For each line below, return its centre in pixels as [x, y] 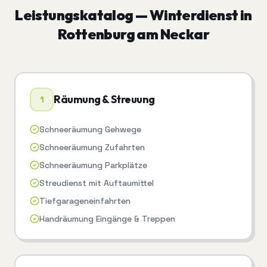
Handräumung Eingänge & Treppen [107, 219]
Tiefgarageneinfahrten [85, 201]
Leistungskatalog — [82, 15]
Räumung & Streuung [104, 100]
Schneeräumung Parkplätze [93, 165]
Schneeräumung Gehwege [90, 130]
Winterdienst [194, 15]
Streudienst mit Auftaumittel [97, 183]
